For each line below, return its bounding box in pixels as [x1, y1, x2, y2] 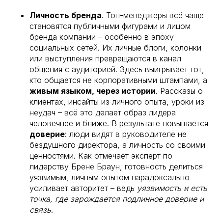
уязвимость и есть [137, 183, 207, 193]
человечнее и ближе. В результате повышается [29, 118, 208, 128]
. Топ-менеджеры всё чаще [102, 10, 204, 20]
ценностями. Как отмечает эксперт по [29, 150, 172, 161]
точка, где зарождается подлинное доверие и [29, 193, 204, 204]
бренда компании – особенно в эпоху [29, 31, 174, 42]
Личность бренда [29, 10, 102, 20]
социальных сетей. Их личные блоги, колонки [29, 42, 201, 53]
